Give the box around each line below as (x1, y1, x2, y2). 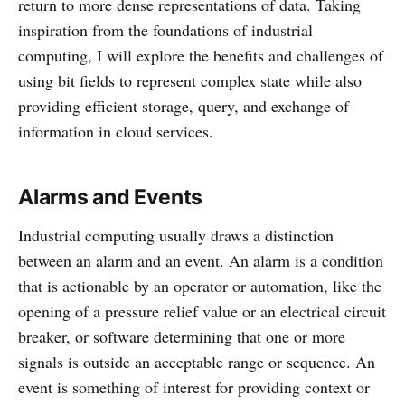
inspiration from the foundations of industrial (18, 19, 313, 41)
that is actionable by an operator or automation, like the (18, 275, 381, 297)
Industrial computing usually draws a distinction (18, 224, 334, 246)
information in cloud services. (18, 120, 213, 142)
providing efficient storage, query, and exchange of (18, 95, 349, 117)
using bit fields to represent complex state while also (18, 70, 362, 91)
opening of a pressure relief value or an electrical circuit (18, 300, 386, 322)
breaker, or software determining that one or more (18, 325, 345, 347)
